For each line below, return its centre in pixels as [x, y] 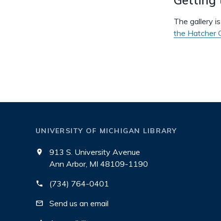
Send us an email [79, 203]
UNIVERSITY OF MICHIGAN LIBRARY [106, 131]
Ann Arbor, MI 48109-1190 [99, 164]
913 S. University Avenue [95, 152]
